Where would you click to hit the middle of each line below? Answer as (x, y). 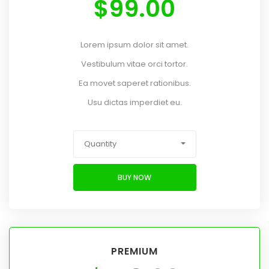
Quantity (100, 144)
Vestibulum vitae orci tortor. (134, 64)
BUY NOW (134, 177)
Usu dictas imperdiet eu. (134, 103)
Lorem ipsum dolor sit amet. (134, 45)
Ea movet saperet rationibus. (134, 83)
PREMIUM (134, 252)
